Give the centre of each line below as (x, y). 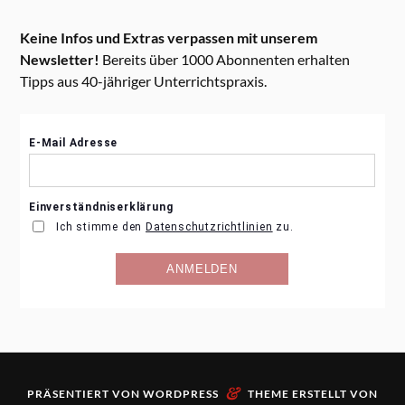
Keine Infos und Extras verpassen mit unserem (169, 38)
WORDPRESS (181, 393)
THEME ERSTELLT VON (313, 393)
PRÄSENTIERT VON (85, 393)
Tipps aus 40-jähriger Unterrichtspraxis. (144, 81)
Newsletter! (60, 60)
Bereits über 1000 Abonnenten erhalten (225, 60)
